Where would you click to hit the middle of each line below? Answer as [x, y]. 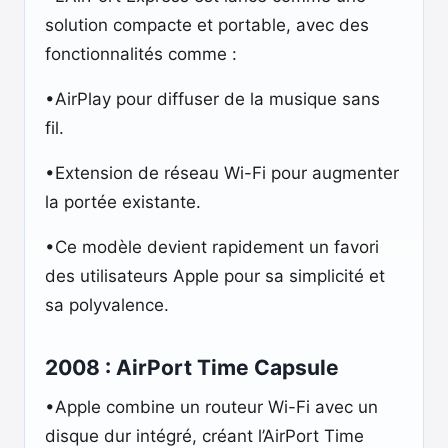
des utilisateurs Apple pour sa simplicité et [215, 276]
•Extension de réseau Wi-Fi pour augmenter [222, 173]
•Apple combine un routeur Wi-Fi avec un [211, 407]
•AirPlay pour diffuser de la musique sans [212, 99]
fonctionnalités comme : [141, 54]
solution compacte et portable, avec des [207, 25]
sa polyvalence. [107, 305]
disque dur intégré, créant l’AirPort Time [204, 436]
